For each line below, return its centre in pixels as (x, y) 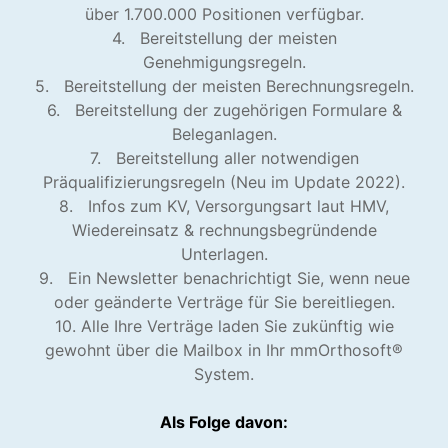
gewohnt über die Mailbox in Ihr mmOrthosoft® (224, 350)
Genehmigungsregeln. (224, 62)
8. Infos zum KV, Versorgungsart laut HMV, (224, 206)
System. (224, 374)
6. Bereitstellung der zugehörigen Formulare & (224, 110)
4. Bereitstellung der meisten (224, 38)
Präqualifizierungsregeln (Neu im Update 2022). (224, 182)
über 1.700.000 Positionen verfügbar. (224, 14)
